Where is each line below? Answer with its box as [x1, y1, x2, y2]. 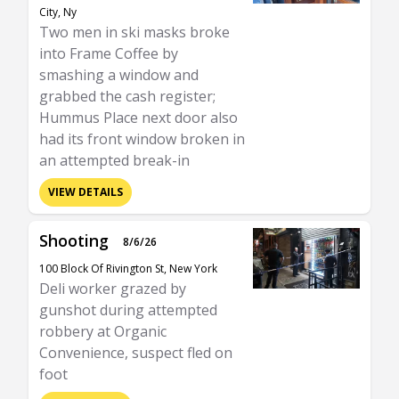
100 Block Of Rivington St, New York [39, 261, 217, 276]
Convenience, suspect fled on [39, 343, 232, 362]
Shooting [39, 230, 109, 251]
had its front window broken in [39, 129, 245, 149]
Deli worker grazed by [39, 279, 186, 298]
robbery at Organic [39, 322, 167, 341]
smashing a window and [39, 65, 199, 85]
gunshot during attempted [39, 300, 217, 320]
